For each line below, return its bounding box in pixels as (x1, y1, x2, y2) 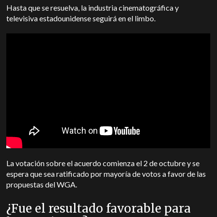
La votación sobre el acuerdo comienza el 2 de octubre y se (6, 158, 200, 168)
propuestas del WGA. (6, 180, 77, 189)
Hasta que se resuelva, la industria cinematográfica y (6, 3, 179, 12)
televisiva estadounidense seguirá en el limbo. (6, 14, 156, 23)
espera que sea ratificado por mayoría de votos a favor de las (6, 169, 206, 179)
